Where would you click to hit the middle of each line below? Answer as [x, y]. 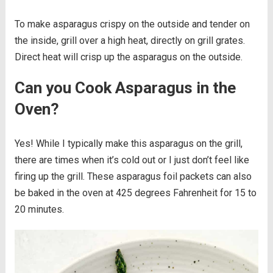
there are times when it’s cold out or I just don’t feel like [132, 160]
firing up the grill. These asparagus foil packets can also [133, 177]
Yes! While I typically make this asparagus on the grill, [128, 144]
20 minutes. [39, 210]
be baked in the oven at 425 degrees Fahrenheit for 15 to [135, 193]
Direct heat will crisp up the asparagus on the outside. [128, 57]
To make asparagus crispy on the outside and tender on [132, 24]
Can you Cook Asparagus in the [125, 88]
